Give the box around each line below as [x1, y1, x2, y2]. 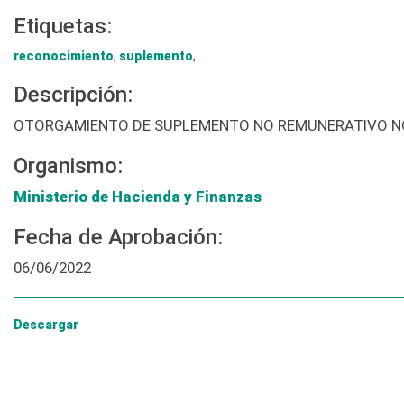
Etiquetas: [14, 14, 112, 40]
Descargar [14, 317, 78, 333]
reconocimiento [14, 49, 114, 64]
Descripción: [14, 82, 133, 108]
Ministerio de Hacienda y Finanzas [14, 188, 262, 207]
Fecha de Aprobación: [14, 225, 223, 251]
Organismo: [14, 153, 123, 179]
